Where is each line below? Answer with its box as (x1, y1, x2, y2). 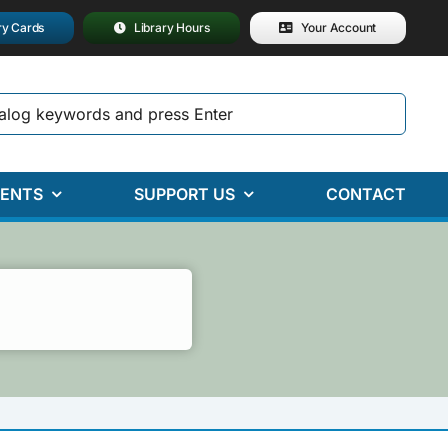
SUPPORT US (133, 184, 235, 205)
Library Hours (133, 20, 210, 35)
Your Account (301, 20, 377, 35)
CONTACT (325, 184, 406, 205)
